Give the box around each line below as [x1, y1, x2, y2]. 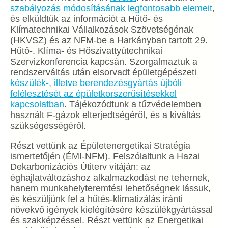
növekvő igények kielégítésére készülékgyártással [10, 205, 213, 215]
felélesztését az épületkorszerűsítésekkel [10, 89, 177, 99]
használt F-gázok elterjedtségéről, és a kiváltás [10, 110, 201, 120]
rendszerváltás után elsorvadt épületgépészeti [10, 67, 196, 77]
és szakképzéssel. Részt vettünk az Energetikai [10, 215, 203, 225]
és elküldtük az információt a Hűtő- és [10, 14, 163, 24]
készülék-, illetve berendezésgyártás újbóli [10, 78, 182, 88]
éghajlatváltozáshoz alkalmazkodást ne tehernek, [10, 173, 210, 183]
